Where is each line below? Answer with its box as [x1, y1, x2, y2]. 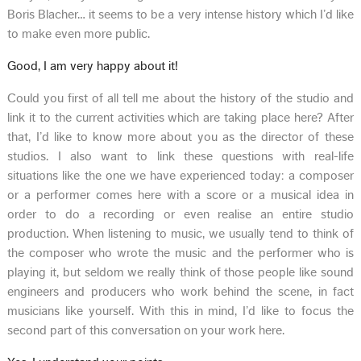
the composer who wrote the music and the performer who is [7, 246, 354, 259]
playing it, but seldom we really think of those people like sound [7, 265, 354, 279]
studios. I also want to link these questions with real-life [7, 149, 354, 163]
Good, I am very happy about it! [7, 59, 179, 73]
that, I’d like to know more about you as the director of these [7, 130, 354, 143]
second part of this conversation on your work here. [7, 323, 285, 337]
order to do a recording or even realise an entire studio [7, 207, 354, 221]
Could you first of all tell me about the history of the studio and [7, 91, 354, 105]
